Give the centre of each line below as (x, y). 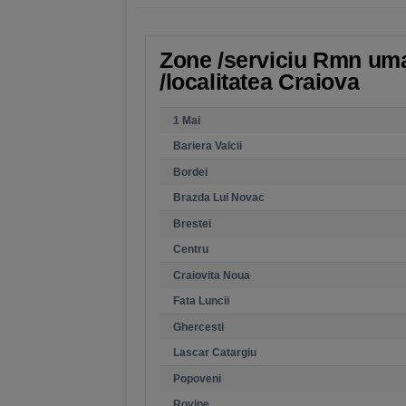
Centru (191, 249)
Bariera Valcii (208, 146)
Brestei (192, 224)
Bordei (190, 172)
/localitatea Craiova (260, 82)
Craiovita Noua (212, 275)
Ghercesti (198, 327)
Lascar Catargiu (215, 353)
